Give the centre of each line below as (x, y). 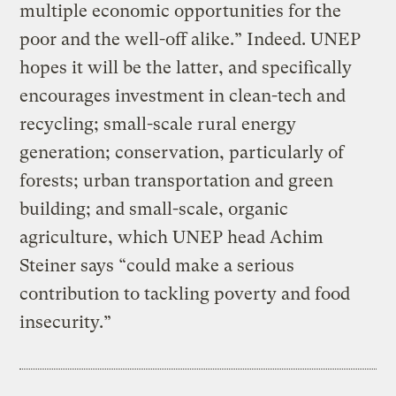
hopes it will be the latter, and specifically (186, 67)
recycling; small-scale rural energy (158, 124)
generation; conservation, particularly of (182, 152)
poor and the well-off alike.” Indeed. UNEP (190, 39)
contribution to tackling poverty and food (185, 293)
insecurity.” (66, 322)
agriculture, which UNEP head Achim (172, 237)
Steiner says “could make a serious (157, 265)
